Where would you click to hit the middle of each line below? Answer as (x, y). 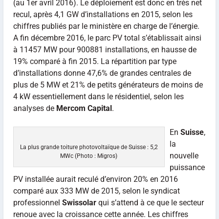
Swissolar (79, 203)
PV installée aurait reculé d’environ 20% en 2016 (95, 179)
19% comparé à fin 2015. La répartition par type (95, 61)
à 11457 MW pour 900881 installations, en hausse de (105, 49)
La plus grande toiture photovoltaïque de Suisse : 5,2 (89, 147)
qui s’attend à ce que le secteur (150, 203)
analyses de (34, 108)
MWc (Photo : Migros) (89, 156)
